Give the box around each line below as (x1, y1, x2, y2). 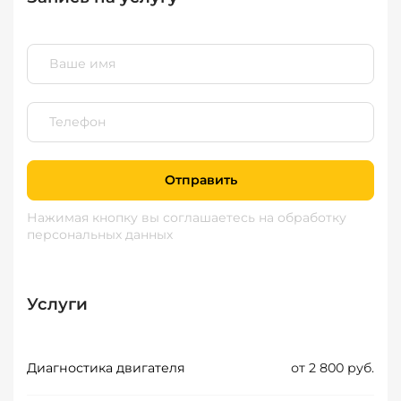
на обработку (259, 209, 346, 226)
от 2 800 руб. (291, 360, 374, 376)
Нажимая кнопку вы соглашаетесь (27, 209, 259, 226)
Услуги (27, 294, 88, 314)
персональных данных (27, 226, 173, 243)
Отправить (164, 172, 237, 188)
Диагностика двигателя (27, 360, 185, 376)
